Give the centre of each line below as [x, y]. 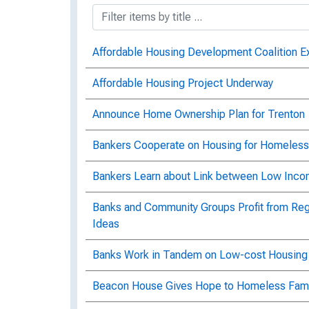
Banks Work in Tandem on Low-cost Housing [200, 255]
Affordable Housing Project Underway [183, 83]
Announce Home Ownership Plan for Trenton [199, 114]
